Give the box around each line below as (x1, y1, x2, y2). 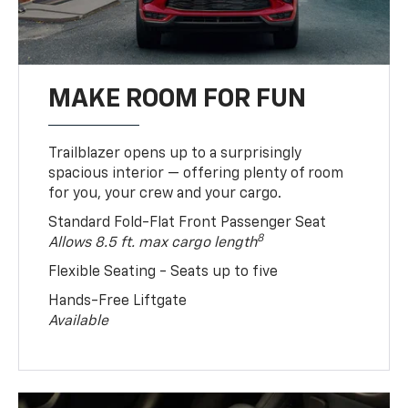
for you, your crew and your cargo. (48, 187, 282, 202)
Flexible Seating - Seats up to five (48, 265, 279, 280)
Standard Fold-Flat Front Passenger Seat (48, 216, 327, 231)
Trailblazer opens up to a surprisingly (48, 147, 302, 162)
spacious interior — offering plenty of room (48, 167, 344, 182)
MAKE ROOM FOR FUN (48, 87, 307, 113)
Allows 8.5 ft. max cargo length (48, 236, 258, 251)
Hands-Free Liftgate (48, 294, 188, 310)
